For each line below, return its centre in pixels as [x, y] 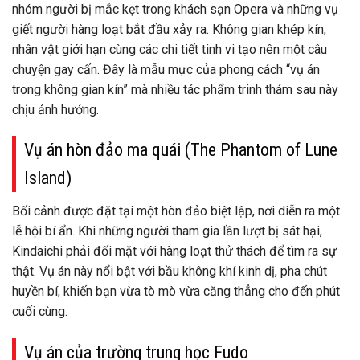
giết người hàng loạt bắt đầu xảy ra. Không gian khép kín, [169, 29]
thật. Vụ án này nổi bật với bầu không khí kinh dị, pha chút [170, 272]
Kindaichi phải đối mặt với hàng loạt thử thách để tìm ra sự [174, 252]
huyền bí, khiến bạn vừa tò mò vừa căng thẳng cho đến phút [176, 292]
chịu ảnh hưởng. [55, 109]
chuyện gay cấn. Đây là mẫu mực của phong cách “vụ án [166, 69]
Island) [48, 178]
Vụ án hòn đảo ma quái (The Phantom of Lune [181, 150]
